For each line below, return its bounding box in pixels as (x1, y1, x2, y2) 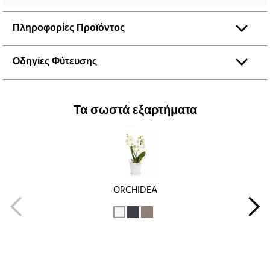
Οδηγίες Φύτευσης (13, 54, 97, 70)
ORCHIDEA (113, 182, 157, 198)
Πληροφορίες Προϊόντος (13, 20, 125, 36)
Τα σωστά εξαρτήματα (73, 101, 197, 121)
